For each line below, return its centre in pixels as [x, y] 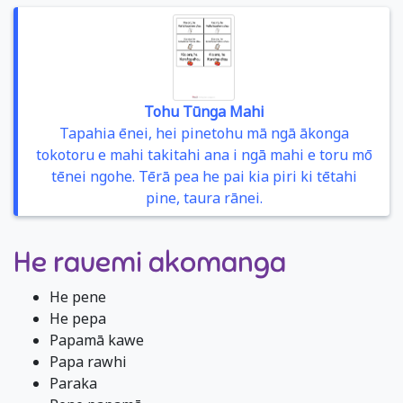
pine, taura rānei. [204, 198]
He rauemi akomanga [150, 262]
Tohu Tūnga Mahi [204, 112]
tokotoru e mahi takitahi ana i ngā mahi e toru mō [204, 155]
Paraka [73, 383]
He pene [78, 297]
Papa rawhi [88, 362]
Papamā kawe [97, 340]
